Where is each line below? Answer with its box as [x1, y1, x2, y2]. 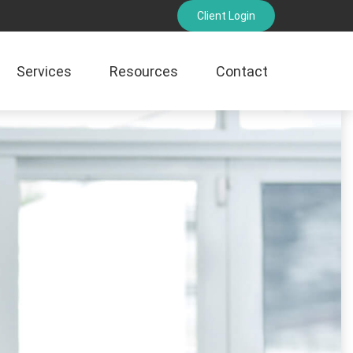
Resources [110, 63, 179, 80]
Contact [216, 63, 269, 80]
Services [17, 63, 72, 80]
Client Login [197, 9, 256, 22]
